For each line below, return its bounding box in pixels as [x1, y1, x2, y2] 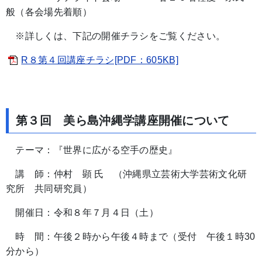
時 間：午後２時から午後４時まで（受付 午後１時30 [6, 231, 256, 242]
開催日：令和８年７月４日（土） [6, 207, 159, 218]
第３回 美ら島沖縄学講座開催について [16, 113, 230, 127]
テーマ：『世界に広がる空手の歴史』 [6, 144, 178, 155]
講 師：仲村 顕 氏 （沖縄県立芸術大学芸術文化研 [6, 168, 247, 179]
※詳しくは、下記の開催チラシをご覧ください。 [6, 30, 226, 41]
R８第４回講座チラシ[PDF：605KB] [21, 54, 179, 65]
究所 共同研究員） [6, 183, 92, 194]
